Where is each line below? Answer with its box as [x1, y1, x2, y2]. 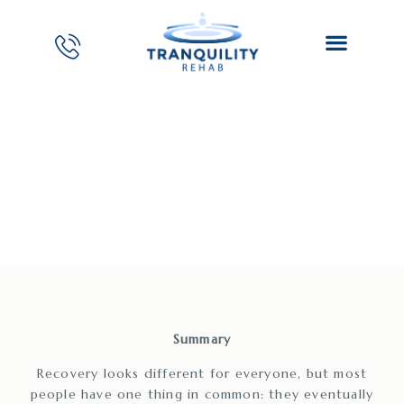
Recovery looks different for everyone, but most [36, 364, 368, 381]
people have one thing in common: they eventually [30, 385, 374, 402]
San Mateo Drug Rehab [30, 162, 374, 201]
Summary [172, 330, 232, 347]
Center [152, 194, 252, 233]
